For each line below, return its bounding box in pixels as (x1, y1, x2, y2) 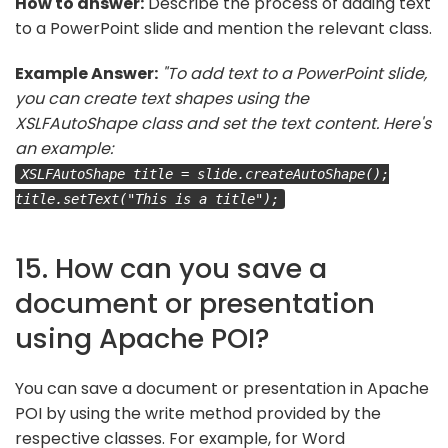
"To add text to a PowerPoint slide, (162, 61, 427, 85)
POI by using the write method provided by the (15, 401, 381, 425)
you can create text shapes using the (15, 86, 309, 110)
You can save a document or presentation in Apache (15, 376, 429, 400)
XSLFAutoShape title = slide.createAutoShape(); (21, 165, 389, 182)
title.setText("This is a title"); (15, 190, 279, 207)
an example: (15, 136, 113, 160)
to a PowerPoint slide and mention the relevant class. (15, 16, 432, 40)
